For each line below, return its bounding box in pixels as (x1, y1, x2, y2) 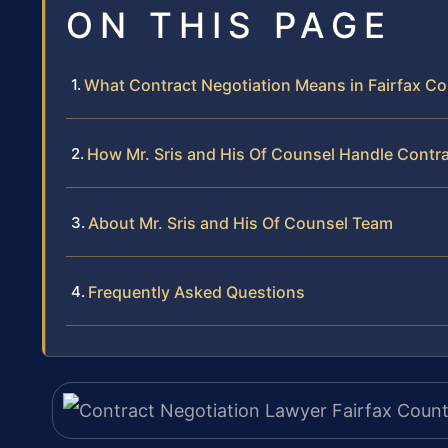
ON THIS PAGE (66, 4, 392, 47)
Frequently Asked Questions (88, 282, 305, 303)
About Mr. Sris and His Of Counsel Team (88, 213, 393, 234)
